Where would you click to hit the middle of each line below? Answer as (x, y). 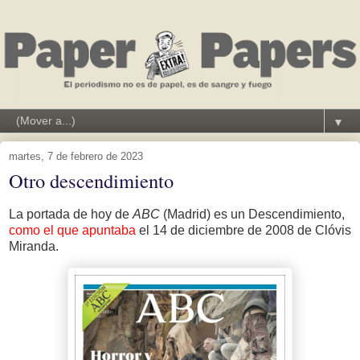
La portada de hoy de (71, 214)
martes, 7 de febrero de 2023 (76, 156)
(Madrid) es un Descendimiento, (252, 214)
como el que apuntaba (72, 230)
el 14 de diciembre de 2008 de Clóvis (243, 230)
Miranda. (34, 246)
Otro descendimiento (91, 180)
